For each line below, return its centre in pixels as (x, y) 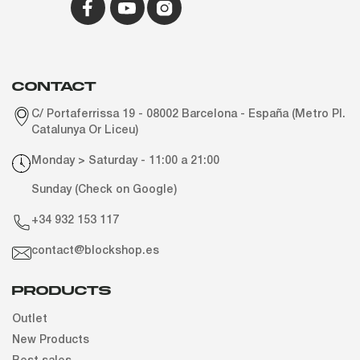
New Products (51, 340)
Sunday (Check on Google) (104, 190)
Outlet (30, 319)
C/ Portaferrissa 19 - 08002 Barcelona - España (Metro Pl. (188, 114)
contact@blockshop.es (95, 251)
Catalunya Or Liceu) (85, 130)
